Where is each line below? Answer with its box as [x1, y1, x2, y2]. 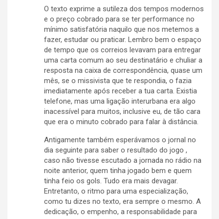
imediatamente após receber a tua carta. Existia [44, 87, 197, 96]
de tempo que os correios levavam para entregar [44, 45, 201, 55]
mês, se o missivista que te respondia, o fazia [44, 76, 192, 86]
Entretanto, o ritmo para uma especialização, [44, 187, 188, 196]
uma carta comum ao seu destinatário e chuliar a [44, 56, 202, 65]
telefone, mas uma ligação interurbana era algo [44, 97, 196, 106]
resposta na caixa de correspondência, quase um [44, 66, 202, 75]
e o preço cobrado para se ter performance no [44, 15, 195, 24]
